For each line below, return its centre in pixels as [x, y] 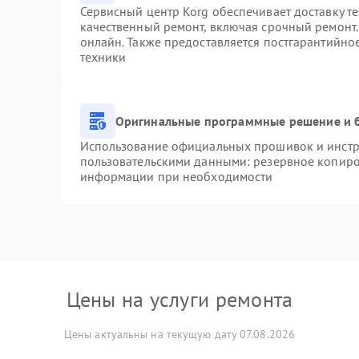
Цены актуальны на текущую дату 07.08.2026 [179, 334]
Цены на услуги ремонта [179, 299]
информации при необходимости [176, 176]
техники [103, 57]
